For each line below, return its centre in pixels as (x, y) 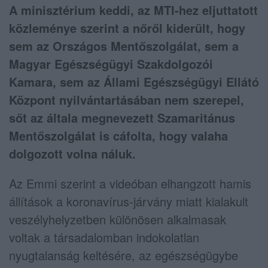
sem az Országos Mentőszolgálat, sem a (124, 45)
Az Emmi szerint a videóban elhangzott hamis (130, 183)
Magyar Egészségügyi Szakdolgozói (111, 63)
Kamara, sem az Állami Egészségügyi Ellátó (134, 81)
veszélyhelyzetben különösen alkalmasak (118, 219)
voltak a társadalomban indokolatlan (104, 237)
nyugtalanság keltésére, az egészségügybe (124, 255)
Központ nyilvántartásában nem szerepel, (127, 99)
